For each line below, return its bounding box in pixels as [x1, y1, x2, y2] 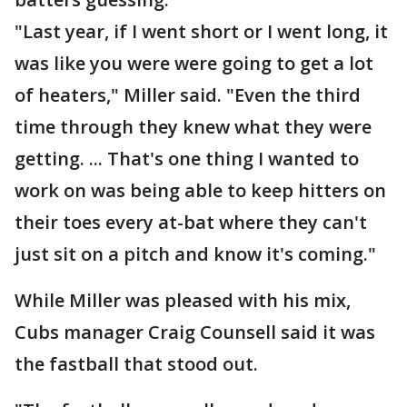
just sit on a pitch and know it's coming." [15, 242, 376, 266]
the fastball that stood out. [15, 352, 258, 376]
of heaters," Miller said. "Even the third [15, 83, 361, 107]
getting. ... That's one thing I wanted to [15, 146, 359, 171]
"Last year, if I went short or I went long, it [15, 19, 388, 44]
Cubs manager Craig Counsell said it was [15, 320, 375, 344]
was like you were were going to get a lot [15, 51, 373, 75]
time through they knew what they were [15, 114, 372, 139]
